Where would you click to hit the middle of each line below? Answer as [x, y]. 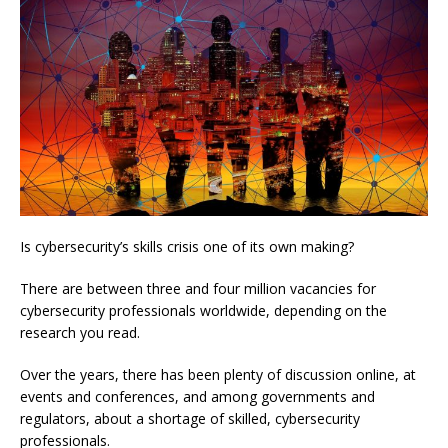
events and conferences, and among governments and [197, 396]
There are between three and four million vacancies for [198, 288]
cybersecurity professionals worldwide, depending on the [203, 310]
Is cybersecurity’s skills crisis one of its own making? [187, 246]
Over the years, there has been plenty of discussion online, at [218, 374]
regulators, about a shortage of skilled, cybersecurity [190, 418]
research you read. [80, 332]
